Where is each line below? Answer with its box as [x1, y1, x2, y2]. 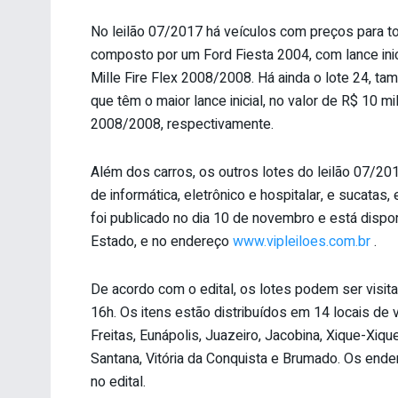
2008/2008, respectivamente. [91, 113, 274, 135]
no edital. [91, 370, 146, 393]
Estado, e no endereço [91, 230, 233, 252]
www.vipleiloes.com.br [233, 230, 370, 252]
